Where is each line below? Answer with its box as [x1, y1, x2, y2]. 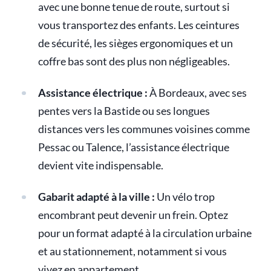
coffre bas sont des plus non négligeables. [38, 54, 230, 68]
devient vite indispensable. [38, 158, 163, 172]
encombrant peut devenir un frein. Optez [38, 208, 228, 221]
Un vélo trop [154, 190, 215, 203]
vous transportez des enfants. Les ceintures [38, 18, 240, 31]
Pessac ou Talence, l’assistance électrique [38, 140, 229, 154]
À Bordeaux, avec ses [147, 86, 247, 99]
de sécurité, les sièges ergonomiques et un [38, 36, 233, 50]
